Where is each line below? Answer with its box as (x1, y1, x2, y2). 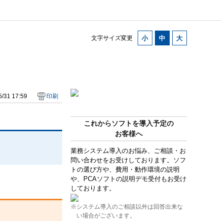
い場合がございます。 (76, 212, 136, 219)
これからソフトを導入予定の (83, 119, 174, 127)
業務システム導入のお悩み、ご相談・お (70, 147, 186, 154)
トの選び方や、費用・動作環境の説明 (70, 165, 180, 173)
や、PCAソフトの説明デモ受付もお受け (70, 175, 186, 183)
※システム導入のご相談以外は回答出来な (70, 203, 183, 210)
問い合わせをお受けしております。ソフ (70, 156, 186, 164)
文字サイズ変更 (91, 34, 133, 41)
